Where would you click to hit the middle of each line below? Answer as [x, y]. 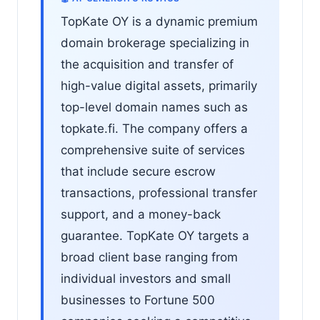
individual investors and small [146, 279]
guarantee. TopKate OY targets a [155, 236]
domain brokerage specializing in [155, 43]
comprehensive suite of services [153, 150]
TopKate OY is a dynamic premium [159, 21]
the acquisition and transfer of [147, 64]
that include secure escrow [138, 171]
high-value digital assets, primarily [159, 86]
